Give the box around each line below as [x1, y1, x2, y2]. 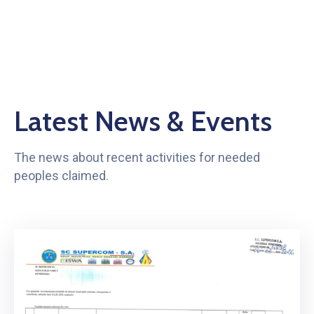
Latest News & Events [14, 104, 272, 139]
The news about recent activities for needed [14, 150, 260, 165]
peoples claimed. [14, 168, 109, 184]
